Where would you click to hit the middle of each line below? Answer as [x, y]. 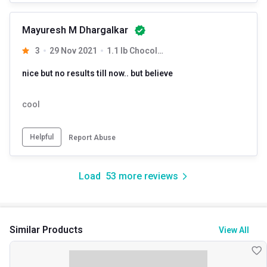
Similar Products [46, 229]
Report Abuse [92, 137]
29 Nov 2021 [73, 50]
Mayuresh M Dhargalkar [75, 30]
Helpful [42, 137]
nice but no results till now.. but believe [97, 73]
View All [234, 230]
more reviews [147, 176]
